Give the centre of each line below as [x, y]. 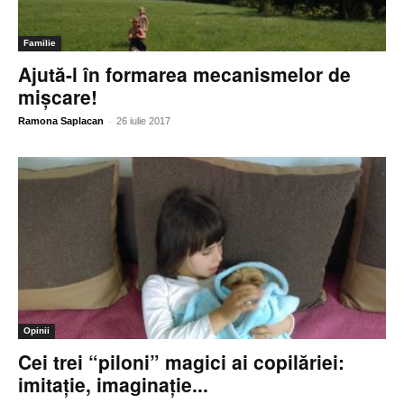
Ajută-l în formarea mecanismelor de [184, 74]
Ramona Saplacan [61, 121]
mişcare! [58, 97]
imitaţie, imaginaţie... [113, 384]
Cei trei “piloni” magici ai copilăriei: [181, 361]
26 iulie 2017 [143, 121]
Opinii [37, 330]
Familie [40, 43]
